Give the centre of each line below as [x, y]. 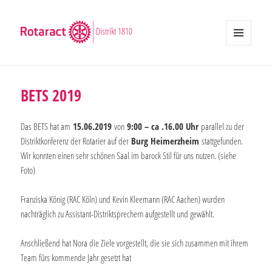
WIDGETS [239, 70]
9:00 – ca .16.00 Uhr [163, 126]
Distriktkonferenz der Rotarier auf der [76, 141]
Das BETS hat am [47, 126]
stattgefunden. [223, 141]
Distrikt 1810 [114, 32]
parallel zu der [222, 126]
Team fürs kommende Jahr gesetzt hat [76, 257]
